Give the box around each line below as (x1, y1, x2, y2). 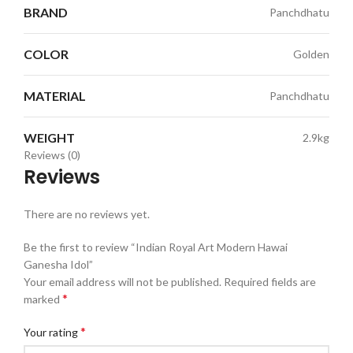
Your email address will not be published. (24, 274, 221, 288)
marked (24, 292, 62, 306)
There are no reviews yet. (24, 206, 150, 221)
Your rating (24, 325, 80, 339)
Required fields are (224, 274, 316, 288)
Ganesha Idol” (24, 257, 93, 271)
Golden (293, 47, 329, 61)
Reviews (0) (24, 147, 80, 162)
